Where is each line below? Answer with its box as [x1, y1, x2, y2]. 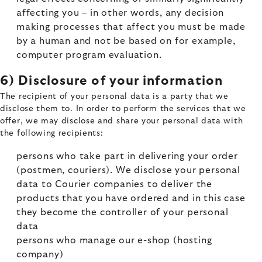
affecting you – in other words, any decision [16, 8, 225, 18]
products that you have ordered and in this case [16, 194, 246, 203]
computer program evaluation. [16, 50, 162, 60]
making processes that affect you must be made [16, 22, 246, 32]
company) [16, 250, 64, 259]
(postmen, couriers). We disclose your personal [16, 166, 240, 175]
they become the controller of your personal [16, 208, 229, 217]
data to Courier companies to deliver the [16, 180, 212, 189]
